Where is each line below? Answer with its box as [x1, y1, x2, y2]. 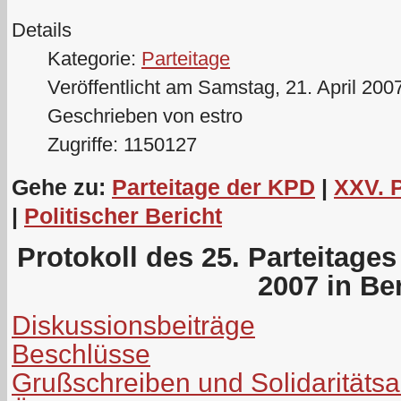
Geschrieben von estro [47, 105, 243, 127]
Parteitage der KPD [112, 174, 315, 200]
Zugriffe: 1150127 [47, 133, 197, 156]
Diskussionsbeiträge [12, 310, 255, 340]
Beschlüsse [12, 338, 150, 369]
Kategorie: [47, 47, 141, 70]
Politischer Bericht [24, 202, 222, 228]
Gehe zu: [12, 174, 112, 200]
